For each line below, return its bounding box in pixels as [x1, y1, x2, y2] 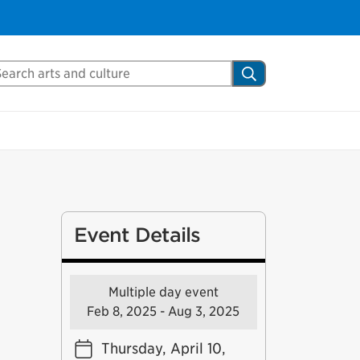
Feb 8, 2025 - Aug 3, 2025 [87, 304, 240, 319]
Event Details [73, 223, 201, 247]
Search [241, 62, 292, 82]
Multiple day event [108, 284, 219, 300]
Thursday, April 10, [100, 340, 226, 357]
